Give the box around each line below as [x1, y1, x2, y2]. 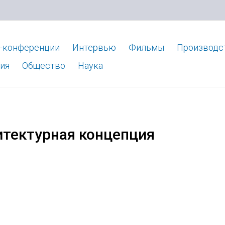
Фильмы [128, 42, 164, 53]
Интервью [72, 42, 116, 53]
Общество [22, 60, 65, 71]
